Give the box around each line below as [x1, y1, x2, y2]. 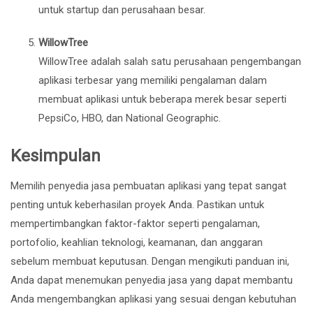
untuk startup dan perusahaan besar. [38, 3, 205, 16]
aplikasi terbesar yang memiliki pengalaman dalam [38, 73, 267, 87]
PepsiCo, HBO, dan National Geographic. [38, 111, 221, 124]
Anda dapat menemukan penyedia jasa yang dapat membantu [10, 273, 293, 286]
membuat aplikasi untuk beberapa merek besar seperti [38, 92, 286, 105]
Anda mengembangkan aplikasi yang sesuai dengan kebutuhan [10, 292, 296, 305]
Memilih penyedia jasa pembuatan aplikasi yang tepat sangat [10, 179, 286, 192]
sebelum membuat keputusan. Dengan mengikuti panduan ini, [10, 254, 289, 268]
